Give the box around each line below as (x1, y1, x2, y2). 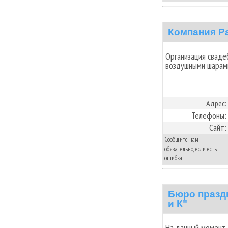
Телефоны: (191, 109, 226, 121)
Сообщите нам (164, 135, 198, 144)
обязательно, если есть (164, 144, 217, 153)
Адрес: (206, 98, 226, 108)
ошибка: (164, 153, 184, 162)
